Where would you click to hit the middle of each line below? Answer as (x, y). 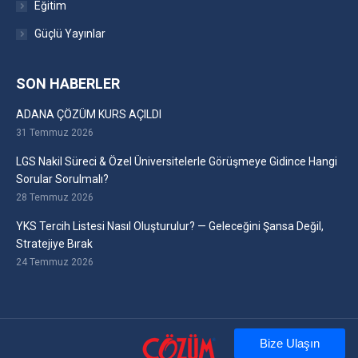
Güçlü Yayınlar (70, 34)
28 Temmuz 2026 (55, 198)
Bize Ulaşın (290, 343)
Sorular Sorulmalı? (62, 179)
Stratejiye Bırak (54, 244)
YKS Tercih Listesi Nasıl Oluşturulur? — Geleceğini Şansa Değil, (170, 227)
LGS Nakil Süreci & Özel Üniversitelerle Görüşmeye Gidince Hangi (177, 162)
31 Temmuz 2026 (55, 133)
